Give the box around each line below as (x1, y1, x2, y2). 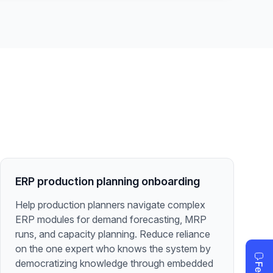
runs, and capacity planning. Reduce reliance (15, 228, 210, 240)
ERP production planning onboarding (15, 175, 200, 188)
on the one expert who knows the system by (15, 243, 211, 255)
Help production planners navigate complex (15, 199, 205, 211)
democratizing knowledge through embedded (15, 257, 213, 269)
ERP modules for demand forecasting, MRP (15, 213, 207, 225)
